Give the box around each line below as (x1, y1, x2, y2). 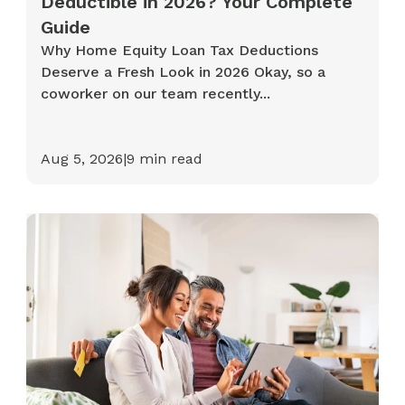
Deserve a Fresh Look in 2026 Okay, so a (41, 62, 326, 80)
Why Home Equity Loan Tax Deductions (41, 41, 319, 59)
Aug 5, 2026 (41, 149, 124, 167)
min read (135, 149, 203, 167)
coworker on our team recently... (41, 84, 271, 102)
